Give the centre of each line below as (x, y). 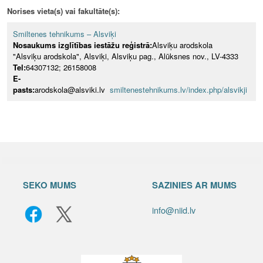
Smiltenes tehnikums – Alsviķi (65, 33)
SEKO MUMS (50, 185)
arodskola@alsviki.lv (72, 89)
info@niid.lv (174, 210)
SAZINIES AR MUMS (194, 185)
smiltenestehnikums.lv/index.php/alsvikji (178, 89)
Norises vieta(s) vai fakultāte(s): (63, 11)
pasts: (24, 89)
